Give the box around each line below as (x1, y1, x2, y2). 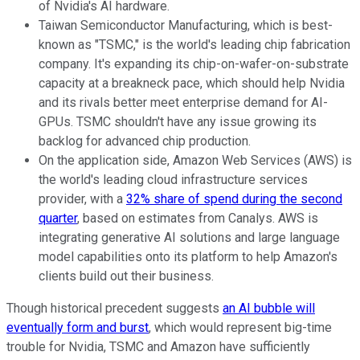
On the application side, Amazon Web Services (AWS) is (39, 152, 352, 168)
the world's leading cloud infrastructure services (39, 171, 308, 187)
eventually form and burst (6, 319, 149, 335)
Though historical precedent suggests (6, 300, 223, 316)
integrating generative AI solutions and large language (39, 229, 340, 245)
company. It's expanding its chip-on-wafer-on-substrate (39, 55, 349, 72)
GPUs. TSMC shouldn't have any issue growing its (39, 113, 317, 129)
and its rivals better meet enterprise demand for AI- (39, 94, 328, 110)
